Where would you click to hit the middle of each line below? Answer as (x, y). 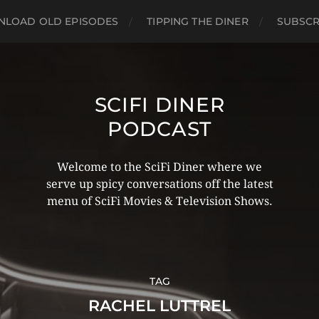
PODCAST (159, 129)
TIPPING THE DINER (198, 21)
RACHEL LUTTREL (159, 306)
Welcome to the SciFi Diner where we (159, 167)
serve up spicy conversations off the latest (159, 184)
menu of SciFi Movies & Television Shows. (159, 201)
